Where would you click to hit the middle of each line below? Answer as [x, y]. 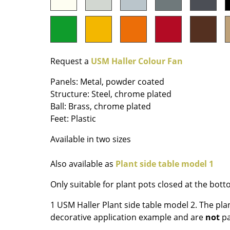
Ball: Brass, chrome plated [101, 107]
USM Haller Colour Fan [137, 61]
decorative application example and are [128, 217]
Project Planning [68, 213]
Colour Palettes [189, 12]
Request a [71, 61]
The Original [183, 26]
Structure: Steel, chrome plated [111, 94]
